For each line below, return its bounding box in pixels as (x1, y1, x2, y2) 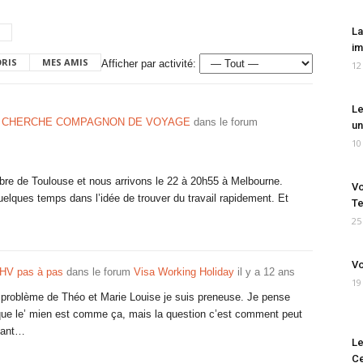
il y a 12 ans (237, 266, 295, 278)
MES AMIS (42, 56, 88, 68)
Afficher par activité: (101, 58, 196, 70)
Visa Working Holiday (134, 266, 234, 278)
